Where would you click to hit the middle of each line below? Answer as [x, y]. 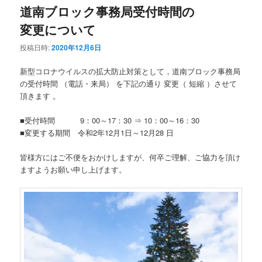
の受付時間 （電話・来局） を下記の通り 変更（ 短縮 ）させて [129, 83]
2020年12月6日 [77, 47]
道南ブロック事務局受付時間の [108, 11]
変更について [58, 29]
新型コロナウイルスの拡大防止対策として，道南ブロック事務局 [130, 71]
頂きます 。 [40, 95]
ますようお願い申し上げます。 [73, 170]
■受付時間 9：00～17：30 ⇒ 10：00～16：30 [110, 120]
